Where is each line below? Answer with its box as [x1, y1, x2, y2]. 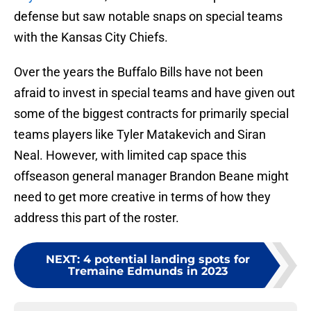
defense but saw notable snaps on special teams [14, 9, 283, 24]
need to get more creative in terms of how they [14, 190, 271, 205]
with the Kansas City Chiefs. [14, 30, 168, 45]
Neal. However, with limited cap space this [14, 148, 246, 163]
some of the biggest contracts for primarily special [14, 106, 289, 121]
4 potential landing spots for [83, 253, 250, 267]
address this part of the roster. [14, 210, 179, 226]
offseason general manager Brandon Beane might [14, 169, 289, 184]
